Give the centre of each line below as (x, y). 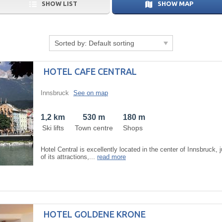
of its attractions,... (69, 157)
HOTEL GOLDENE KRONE (95, 214)
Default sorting (111, 43)
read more (111, 157)
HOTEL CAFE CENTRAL (90, 71)
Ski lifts (53, 128)
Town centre (94, 128)
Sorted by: (72, 43)
